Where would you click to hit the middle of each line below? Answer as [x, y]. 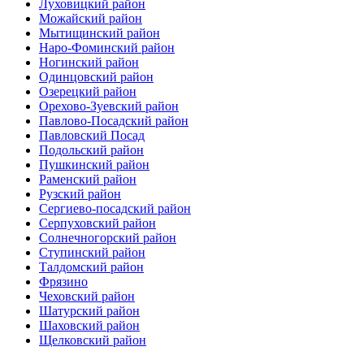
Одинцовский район [96, 77]
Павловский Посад [92, 136]
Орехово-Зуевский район [109, 106]
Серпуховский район [97, 223]
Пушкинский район [94, 165]
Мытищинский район [100, 33]
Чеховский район [87, 297]
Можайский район [91, 19]
